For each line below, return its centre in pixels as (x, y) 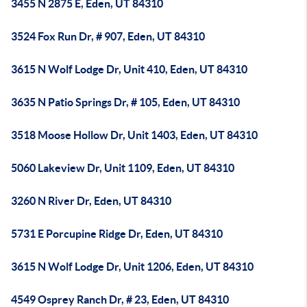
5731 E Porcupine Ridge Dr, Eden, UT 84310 (117, 234)
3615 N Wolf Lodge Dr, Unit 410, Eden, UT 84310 (129, 69)
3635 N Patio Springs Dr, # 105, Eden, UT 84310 (125, 102)
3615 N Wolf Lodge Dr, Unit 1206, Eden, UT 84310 (132, 267)
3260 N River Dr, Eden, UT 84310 (91, 201)
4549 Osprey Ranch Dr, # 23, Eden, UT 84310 (120, 299)
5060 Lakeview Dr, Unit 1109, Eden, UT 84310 (123, 168)
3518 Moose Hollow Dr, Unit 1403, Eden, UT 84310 (134, 135)
